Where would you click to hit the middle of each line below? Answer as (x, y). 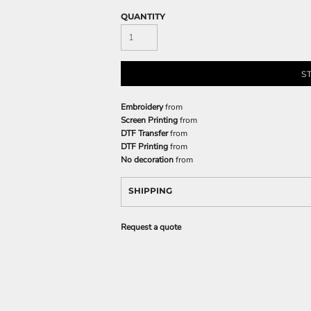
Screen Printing (149, 120)
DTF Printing (144, 146)
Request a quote (151, 227)
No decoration (147, 160)
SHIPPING (150, 191)
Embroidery (142, 107)
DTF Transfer (144, 133)
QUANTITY (143, 16)
